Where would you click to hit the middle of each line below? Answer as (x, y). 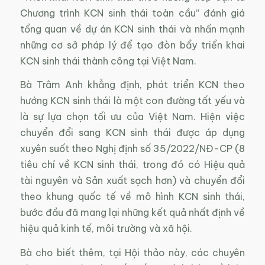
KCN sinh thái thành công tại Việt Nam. (108, 61)
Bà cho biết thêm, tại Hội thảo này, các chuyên (132, 253)
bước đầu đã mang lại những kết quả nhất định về (132, 213)
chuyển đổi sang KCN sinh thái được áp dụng (132, 133)
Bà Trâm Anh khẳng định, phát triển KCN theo (132, 85)
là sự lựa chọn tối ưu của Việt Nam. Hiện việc (132, 117)
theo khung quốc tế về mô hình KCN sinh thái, (132, 197)
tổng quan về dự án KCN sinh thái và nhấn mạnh (132, 29)
